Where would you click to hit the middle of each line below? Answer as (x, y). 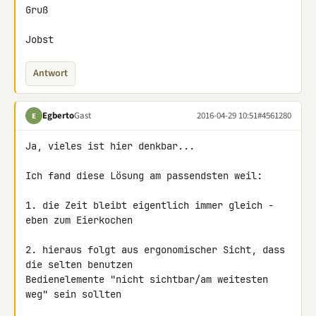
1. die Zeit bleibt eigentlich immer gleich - (150, 205)
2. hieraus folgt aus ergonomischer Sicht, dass (155, 250)
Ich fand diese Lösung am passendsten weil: (144, 176)
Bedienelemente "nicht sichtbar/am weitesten (147, 279)
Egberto (58, 115)
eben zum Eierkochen (79, 220)
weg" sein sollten (73, 294)
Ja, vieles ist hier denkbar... (110, 146)
